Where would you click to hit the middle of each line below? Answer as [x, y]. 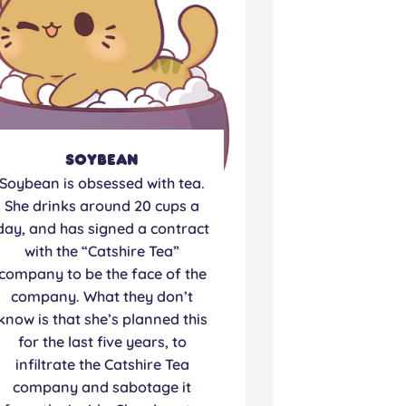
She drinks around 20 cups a [102, 206]
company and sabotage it [102, 387]
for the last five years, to [102, 342]
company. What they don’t [102, 297]
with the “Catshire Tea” [102, 251]
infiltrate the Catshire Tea [102, 365]
